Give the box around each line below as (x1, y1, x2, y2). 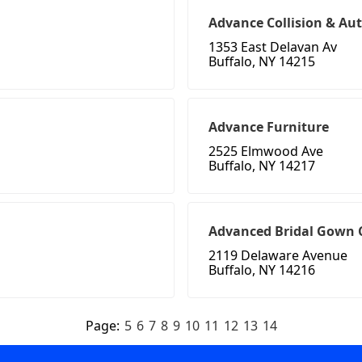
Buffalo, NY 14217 (208, 157, 315, 175)
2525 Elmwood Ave (208, 142, 323, 161)
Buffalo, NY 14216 (208, 261, 315, 280)
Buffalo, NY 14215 (208, 53, 315, 71)
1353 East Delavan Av (208, 38, 337, 57)
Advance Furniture (208, 118, 329, 137)
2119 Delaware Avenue (208, 246, 347, 265)
